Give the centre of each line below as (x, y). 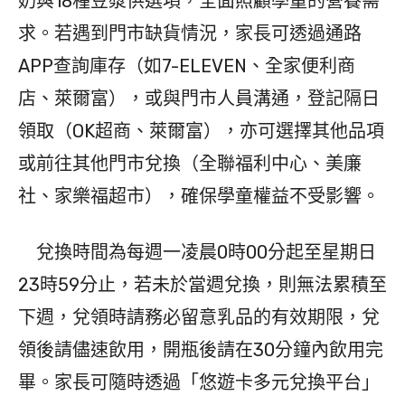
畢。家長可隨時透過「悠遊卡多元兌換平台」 (199, 383)
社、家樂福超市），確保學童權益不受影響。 (199, 197)
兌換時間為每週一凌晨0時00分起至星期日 (197, 253)
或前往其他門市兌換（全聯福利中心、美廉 (190, 164)
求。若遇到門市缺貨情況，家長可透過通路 (190, 34)
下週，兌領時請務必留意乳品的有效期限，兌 (199, 318)
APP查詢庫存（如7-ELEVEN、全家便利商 (187, 66)
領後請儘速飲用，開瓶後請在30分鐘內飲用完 (201, 350)
